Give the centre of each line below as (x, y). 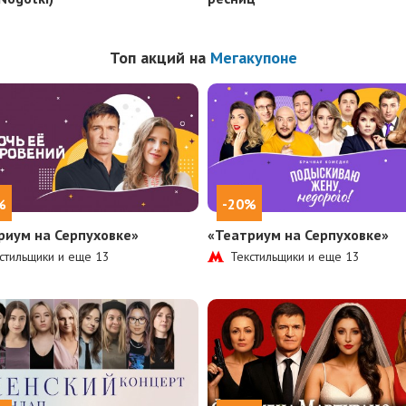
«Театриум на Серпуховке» (298, 234)
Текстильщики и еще (288, 256)
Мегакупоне (253, 58)
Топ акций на (159, 58)
